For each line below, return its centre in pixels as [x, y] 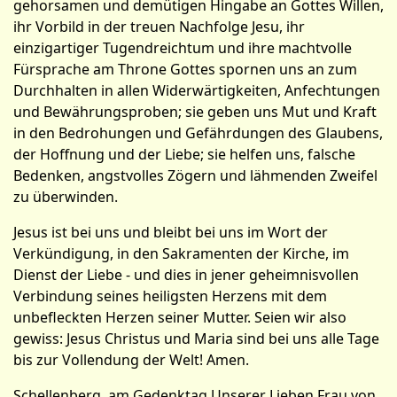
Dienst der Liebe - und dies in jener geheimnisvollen [186, 275]
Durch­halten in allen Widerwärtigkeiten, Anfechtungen [197, 90]
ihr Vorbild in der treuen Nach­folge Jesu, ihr [159, 27]
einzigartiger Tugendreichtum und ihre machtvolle [183, 48]
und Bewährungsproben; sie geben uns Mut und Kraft [195, 112]
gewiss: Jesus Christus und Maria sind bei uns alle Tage [196, 339]
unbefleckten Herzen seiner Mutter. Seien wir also [180, 317]
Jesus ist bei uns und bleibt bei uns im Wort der [171, 232]
